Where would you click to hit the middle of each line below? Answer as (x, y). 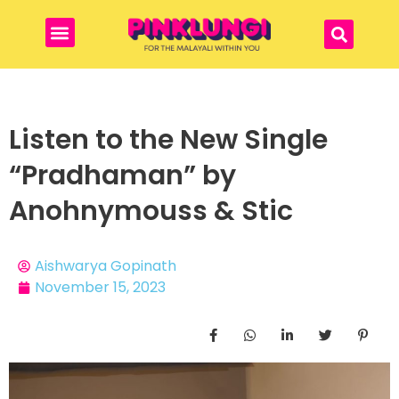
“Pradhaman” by (122, 176)
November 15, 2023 (100, 288)
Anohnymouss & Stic (151, 212)
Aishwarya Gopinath (106, 266)
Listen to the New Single (168, 140)
